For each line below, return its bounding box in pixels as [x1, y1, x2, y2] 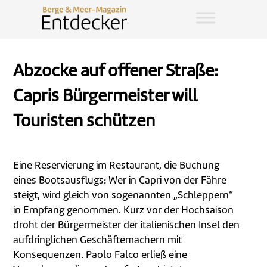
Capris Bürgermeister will [13, 89, 198, 105]
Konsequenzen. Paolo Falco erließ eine [13, 250, 188, 260]
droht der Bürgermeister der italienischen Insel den [13, 221, 240, 231]
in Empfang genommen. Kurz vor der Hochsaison [13, 206, 234, 216]
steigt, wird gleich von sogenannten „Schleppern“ [13, 191, 234, 201]
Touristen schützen [13, 114, 156, 131]
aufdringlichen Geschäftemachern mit [13, 235, 182, 246]
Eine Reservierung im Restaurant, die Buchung [13, 161, 220, 171]
